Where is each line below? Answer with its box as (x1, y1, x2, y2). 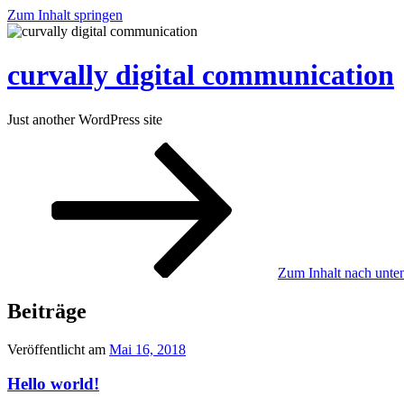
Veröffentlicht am (7, 341, 106, 357)
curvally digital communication (7, 59, 394, 92)
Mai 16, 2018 (109, 341, 186, 357)
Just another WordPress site (7, 111, 162, 127)
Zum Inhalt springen (7, 7, 123, 23)
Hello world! (7, 374, 99, 394)
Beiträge (7, 298, 87, 323)
